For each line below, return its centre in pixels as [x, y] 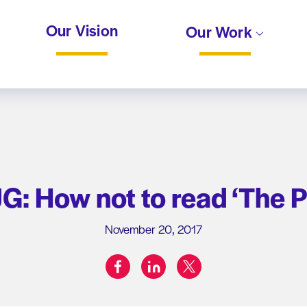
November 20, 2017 [153, 229]
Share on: [173, 273]
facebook [138, 261]
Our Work [221, 31]
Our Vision [82, 30]
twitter [203, 261]
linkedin [170, 261]
